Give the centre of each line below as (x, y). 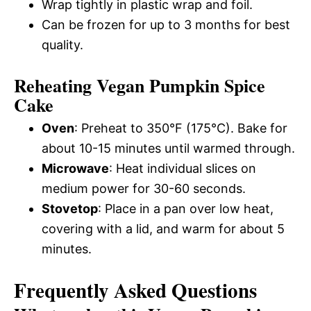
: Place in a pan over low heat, (186, 209)
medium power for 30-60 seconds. (144, 189)
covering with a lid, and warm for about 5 (163, 229)
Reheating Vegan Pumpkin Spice (140, 86)
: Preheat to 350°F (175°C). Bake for (181, 128)
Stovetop (70, 209)
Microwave (75, 169)
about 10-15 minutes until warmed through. (168, 149)
